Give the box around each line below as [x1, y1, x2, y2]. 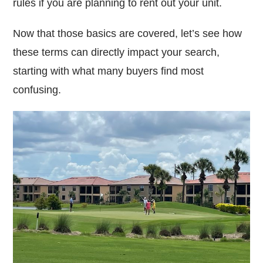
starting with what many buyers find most [13, 65, 204, 77]
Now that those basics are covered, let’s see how [13, 27, 242, 39]
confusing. [13, 83, 62, 96]
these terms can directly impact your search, [13, 46, 220, 58]
